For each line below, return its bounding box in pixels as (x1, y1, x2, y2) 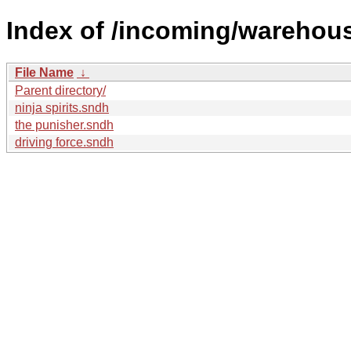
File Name (15, 65, 74, 79)
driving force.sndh (15, 135, 114, 149)
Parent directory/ (15, 83, 106, 97)
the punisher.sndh (15, 118, 114, 132)
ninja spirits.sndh (15, 100, 109, 114)
